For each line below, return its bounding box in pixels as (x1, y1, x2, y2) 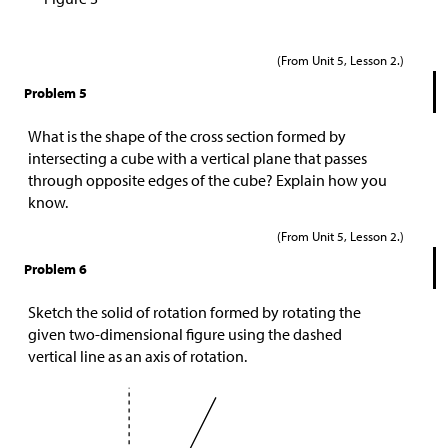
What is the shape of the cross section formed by (28, 125, 346, 146)
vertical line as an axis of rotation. (28, 345, 247, 366)
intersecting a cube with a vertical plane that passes (28, 147, 367, 168)
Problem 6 (24, 259, 87, 278)
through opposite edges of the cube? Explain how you (28, 169, 387, 190)
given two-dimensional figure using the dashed (28, 323, 342, 344)
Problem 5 (24, 83, 87, 102)
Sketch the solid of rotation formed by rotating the (28, 301, 361, 322)
